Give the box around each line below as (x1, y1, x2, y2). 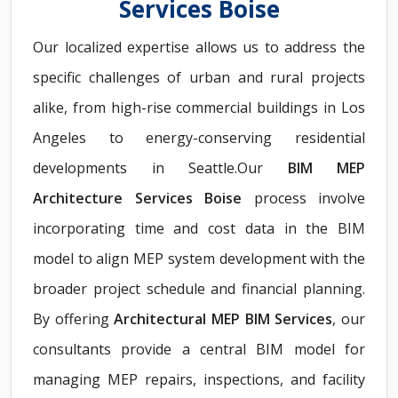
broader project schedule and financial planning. (33, 279, 365, 299)
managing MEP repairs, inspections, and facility (33, 370, 365, 390)
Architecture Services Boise (33, 188, 242, 209)
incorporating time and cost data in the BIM (33, 219, 365, 239)
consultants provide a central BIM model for (33, 339, 365, 360)
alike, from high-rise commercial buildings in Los (33, 98, 365, 118)
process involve (242, 188, 365, 209)
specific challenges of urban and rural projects (33, 68, 365, 88)
